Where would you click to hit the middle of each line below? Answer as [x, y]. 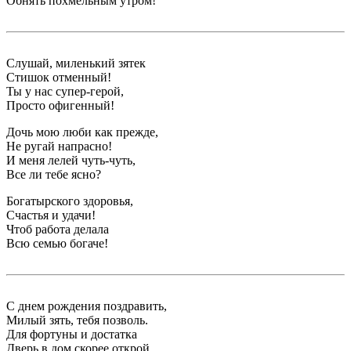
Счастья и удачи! [51, 215]
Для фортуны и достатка [72, 334]
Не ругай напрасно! [59, 146]
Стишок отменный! [59, 77]
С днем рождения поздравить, [87, 306]
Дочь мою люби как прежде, [82, 132]
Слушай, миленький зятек [76, 63]
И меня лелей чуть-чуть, [71, 160]
